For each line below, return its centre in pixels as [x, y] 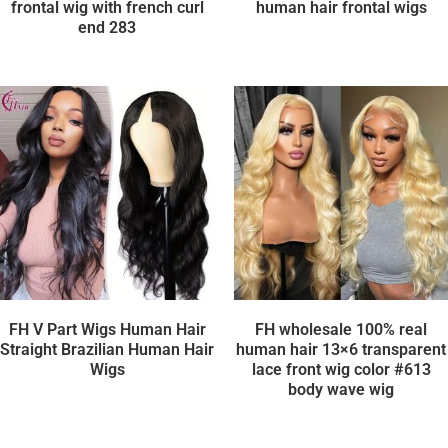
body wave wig [341, 389]
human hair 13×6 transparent [341, 349]
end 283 [107, 27]
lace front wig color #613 [341, 369]
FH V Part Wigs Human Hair [107, 329]
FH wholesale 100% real [341, 329]
